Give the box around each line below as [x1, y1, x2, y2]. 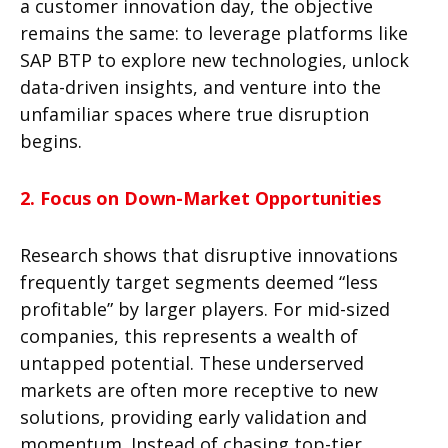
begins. [20, 129, 82, 154]
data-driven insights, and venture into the [20, 75, 381, 100]
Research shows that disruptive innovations [20, 243, 398, 268]
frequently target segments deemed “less [20, 270, 378, 295]
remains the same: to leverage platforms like [20, 21, 408, 46]
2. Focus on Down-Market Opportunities [20, 186, 381, 211]
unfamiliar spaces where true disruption [20, 102, 369, 127]
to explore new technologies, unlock [92, 48, 409, 73]
